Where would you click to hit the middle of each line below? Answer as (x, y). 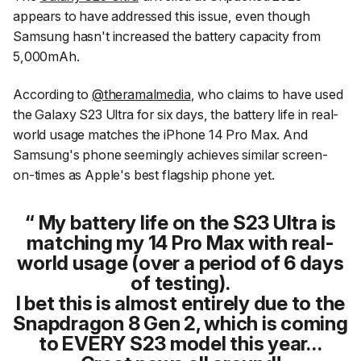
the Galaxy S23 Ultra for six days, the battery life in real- (176, 115)
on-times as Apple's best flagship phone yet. (144, 175)
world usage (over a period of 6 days (180, 263)
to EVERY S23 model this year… (180, 344)
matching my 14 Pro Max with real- (180, 243)
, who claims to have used (267, 95)
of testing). (180, 284)
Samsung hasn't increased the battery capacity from (167, 36)
